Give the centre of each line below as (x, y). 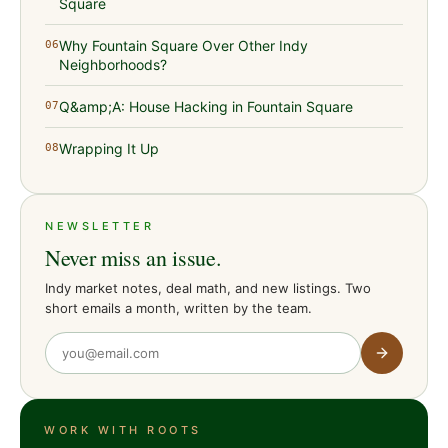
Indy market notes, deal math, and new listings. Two (208, 287)
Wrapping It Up (109, 148)
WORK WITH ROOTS (123, 429)
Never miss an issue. (133, 257)
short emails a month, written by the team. (178, 307)
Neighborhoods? (113, 64)
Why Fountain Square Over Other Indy (183, 45)
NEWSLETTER (100, 225)
